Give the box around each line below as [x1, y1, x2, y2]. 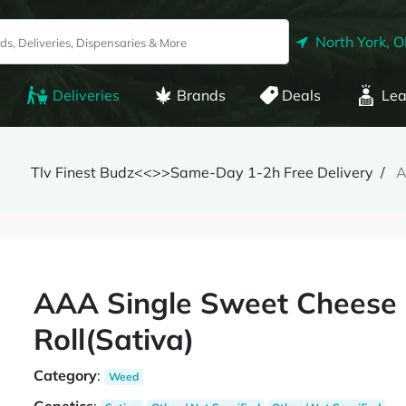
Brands [176, 86, 226, 104]
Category [34, 366, 98, 384]
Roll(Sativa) [34, 321, 195, 357]
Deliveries [52, 86, 120, 104]
